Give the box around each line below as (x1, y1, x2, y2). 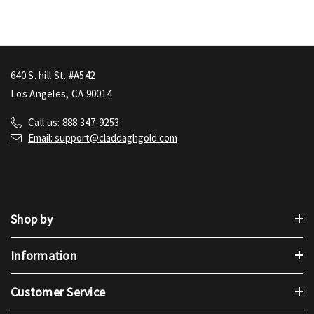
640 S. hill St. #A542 (11, 68, 95, 82)
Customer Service (11, 283, 105, 300)
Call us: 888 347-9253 (28, 115, 120, 129)
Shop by (11, 210, 53, 227)
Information (11, 247, 76, 264)
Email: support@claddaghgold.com (28, 130, 177, 144)
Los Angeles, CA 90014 (11, 86, 112, 100)
